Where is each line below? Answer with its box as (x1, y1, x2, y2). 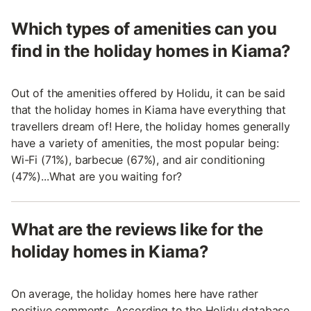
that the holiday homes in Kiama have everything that (11, 102, 286, 117)
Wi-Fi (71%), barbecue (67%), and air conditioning (11, 152, 265, 167)
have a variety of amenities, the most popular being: (11, 135, 279, 150)
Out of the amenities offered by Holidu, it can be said (11, 85, 285, 100)
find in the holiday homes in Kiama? (11, 40, 292, 61)
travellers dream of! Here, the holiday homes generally (11, 119, 290, 133)
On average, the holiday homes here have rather (11, 286, 258, 301)
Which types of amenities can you (11, 18, 277, 39)
